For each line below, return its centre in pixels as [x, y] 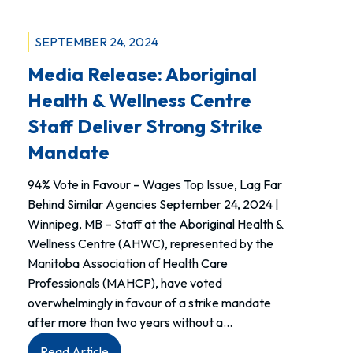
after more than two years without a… [130, 323]
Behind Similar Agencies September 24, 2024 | [154, 204]
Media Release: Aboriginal [143, 74]
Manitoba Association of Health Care [128, 264]
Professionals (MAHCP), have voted [125, 283]
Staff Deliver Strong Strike [145, 126]
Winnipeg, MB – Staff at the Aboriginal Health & [156, 224]
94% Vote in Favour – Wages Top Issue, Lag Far [155, 185]
